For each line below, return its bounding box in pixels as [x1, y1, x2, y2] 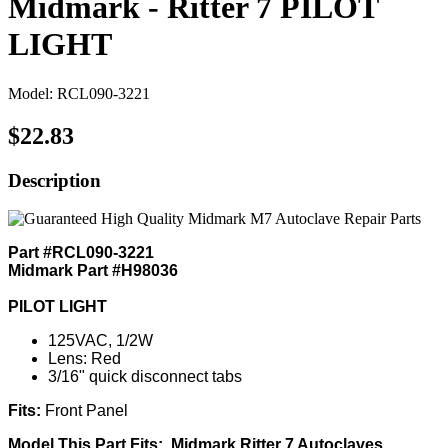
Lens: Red [48, 350, 121, 368]
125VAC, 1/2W [48, 332, 153, 350]
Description [8, 169, 101, 191]
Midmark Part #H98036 [8, 262, 178, 280]
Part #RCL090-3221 [8, 244, 154, 262]
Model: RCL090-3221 [8, 84, 150, 102]
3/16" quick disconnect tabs [48, 368, 242, 386]
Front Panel [45, 402, 128, 420]
